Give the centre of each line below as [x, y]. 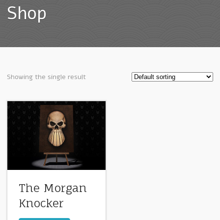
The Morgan [53, 188]
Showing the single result [46, 77]
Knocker [41, 204]
